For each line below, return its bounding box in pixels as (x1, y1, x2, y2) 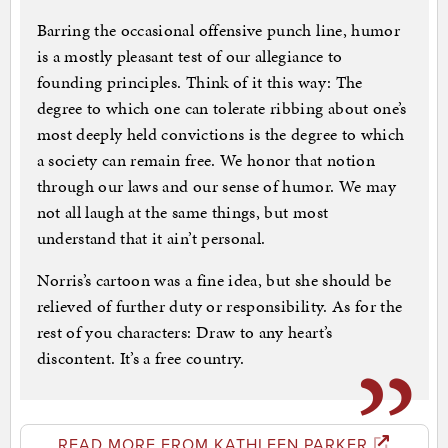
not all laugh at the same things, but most (36, 200, 329, 225)
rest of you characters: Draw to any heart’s (36, 320, 333, 345)
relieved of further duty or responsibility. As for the (36, 294, 403, 319)
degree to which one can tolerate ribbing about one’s (36, 96, 407, 121)
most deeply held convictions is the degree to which (36, 122, 405, 147)
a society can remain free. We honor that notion (36, 148, 375, 173)
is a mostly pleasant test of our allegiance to (36, 44, 343, 69)
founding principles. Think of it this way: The (36, 70, 363, 95)
